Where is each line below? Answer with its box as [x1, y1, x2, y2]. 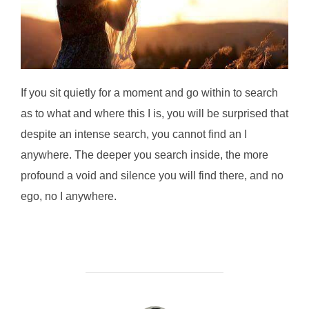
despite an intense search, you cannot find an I [21, 128, 247, 140]
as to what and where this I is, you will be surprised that [21, 107, 288, 119]
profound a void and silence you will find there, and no [21, 169, 283, 181]
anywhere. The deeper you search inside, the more [21, 148, 268, 161]
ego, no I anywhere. [21, 190, 117, 202]
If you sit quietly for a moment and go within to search [21, 86, 278, 99]
